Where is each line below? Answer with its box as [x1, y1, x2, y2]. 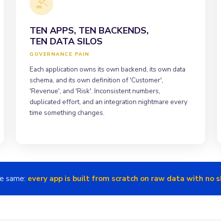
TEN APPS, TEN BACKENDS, [30, 24, 148, 37]
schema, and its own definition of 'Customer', [30, 75, 163, 85]
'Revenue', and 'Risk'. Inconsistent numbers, [30, 86, 160, 96]
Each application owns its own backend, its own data [30, 64, 185, 74]
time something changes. [30, 108, 105, 117]
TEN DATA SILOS [30, 35, 103, 47]
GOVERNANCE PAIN [30, 50, 90, 58]
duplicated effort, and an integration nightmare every [30, 97, 187, 107]
